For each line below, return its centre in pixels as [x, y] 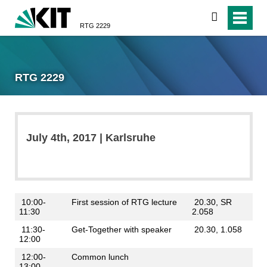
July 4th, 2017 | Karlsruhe [91, 137]
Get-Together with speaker [120, 229]
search [233, 17]
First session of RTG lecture [123, 202]
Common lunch [99, 257]
